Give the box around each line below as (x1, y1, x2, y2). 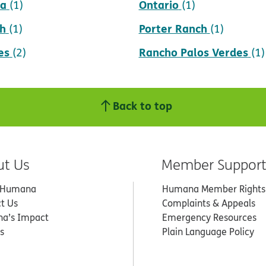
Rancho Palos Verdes (138, 43, 248, 60)
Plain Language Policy (162, 224, 254, 238)
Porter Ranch (138, 20, 207, 36)
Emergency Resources (162, 210, 256, 224)
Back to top (113, 97, 172, 113)
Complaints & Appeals (162, 196, 255, 210)
